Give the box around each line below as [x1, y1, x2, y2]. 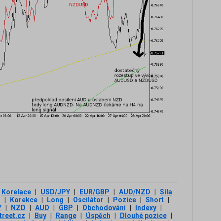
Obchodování [82, 204, 126, 212]
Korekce [9, 196, 37, 204]
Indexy [135, 204, 156, 212]
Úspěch [85, 212, 110, 220]
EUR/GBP [79, 188, 110, 196]
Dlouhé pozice [119, 212, 167, 220]
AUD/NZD [119, 188, 150, 196]
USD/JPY [40, 188, 70, 196]
